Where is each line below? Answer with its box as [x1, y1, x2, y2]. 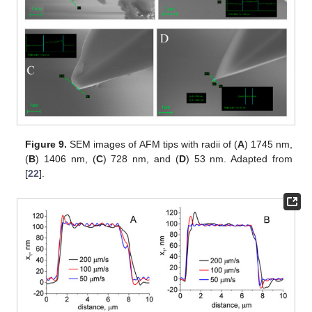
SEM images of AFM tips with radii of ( [67, 138, 237, 150]
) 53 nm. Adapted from [185, 153, 292, 164]
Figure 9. [25, 138, 68, 150]
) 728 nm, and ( [102, 153, 179, 164]
